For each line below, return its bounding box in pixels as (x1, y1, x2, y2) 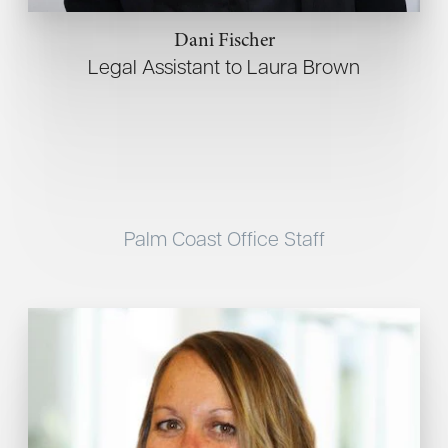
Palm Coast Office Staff (123, 225, 325, 252)
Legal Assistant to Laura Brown (88, 53, 360, 80)
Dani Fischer (173, 26, 275, 54)
